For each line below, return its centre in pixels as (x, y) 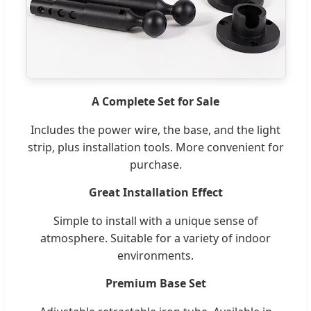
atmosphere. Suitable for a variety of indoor (155, 238)
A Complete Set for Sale (155, 102)
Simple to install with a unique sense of (155, 221)
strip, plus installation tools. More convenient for (155, 148)
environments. (155, 256)
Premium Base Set (155, 284)
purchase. (155, 165)
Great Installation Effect (155, 193)
